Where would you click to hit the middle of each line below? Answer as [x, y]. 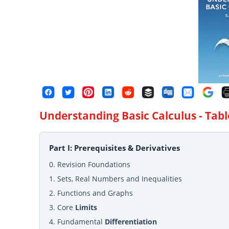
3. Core [62, 208]
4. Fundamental [77, 222]
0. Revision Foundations [90, 165]
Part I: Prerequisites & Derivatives [115, 148]
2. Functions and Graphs [91, 193]
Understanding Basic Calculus [118, 116]
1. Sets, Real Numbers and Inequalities [116, 179]
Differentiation [131, 222]
